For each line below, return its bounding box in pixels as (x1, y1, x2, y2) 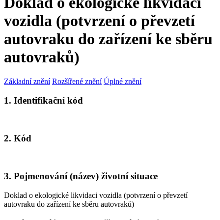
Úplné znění (104, 77, 141, 85)
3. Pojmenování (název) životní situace (4, 171, 158, 182)
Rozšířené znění (52, 77, 102, 85)
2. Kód (4, 133, 31, 144)
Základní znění (4, 77, 50, 85)
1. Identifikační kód (4, 95, 83, 106)
